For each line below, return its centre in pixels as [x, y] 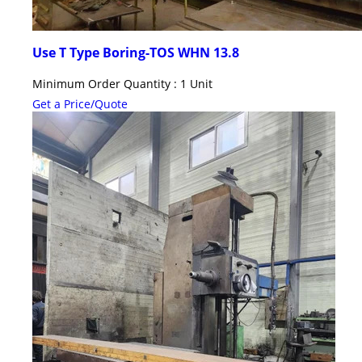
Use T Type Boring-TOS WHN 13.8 [136, 52]
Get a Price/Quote [80, 103]
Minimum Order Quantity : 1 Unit [122, 83]
